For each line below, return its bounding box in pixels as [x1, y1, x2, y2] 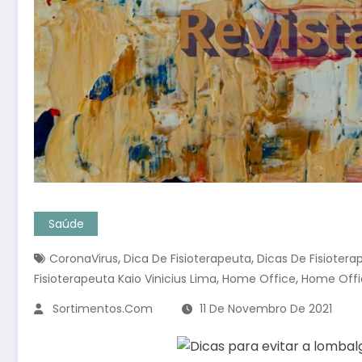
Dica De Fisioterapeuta [124, 250, 251, 267]
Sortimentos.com [53, 301, 153, 318]
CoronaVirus [49, 250, 118, 267]
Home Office [222, 271, 296, 288]
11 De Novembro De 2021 [200, 301, 332, 318]
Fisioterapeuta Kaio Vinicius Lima [34, 271, 217, 288]
